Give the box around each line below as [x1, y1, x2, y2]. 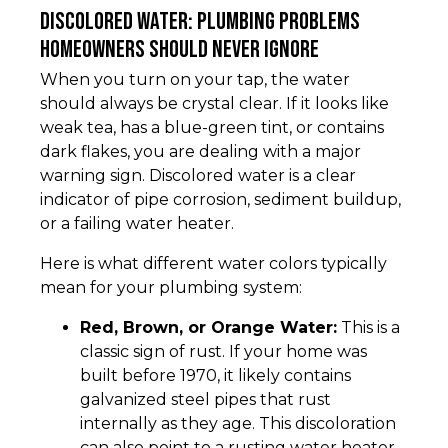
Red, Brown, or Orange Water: [80, 318, 337, 338]
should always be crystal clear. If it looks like [40, 94, 389, 114]
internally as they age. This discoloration [80, 414, 396, 434]
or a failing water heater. [40, 214, 234, 234]
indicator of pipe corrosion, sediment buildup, [40, 190, 401, 210]
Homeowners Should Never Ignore [40, 35, 319, 65]
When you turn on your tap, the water [40, 70, 350, 90]
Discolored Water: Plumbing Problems [40, 7, 360, 37]
